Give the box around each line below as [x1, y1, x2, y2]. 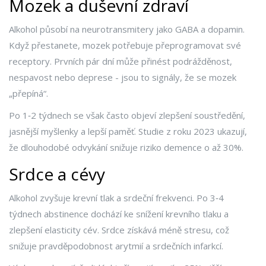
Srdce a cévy [9, 163, 105, 186]
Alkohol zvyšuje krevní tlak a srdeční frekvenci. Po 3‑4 [9, 192, 224, 204]
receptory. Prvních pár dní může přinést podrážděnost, [9, 55, 232, 68]
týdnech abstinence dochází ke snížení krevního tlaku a [9, 208, 229, 220]
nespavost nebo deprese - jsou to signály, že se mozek [9, 71, 236, 84]
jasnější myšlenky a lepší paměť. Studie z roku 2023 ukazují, [9, 125, 247, 138]
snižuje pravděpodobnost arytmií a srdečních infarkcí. [9, 240, 223, 252]
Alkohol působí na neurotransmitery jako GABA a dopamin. [9, 23, 245, 36]
